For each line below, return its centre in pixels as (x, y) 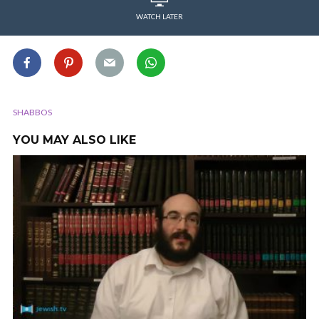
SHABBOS (32, 112)
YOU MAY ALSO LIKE (74, 140)
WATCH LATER (159, 16)
